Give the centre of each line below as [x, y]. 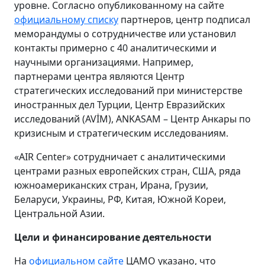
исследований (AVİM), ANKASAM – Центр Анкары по [132, 119]
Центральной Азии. [59, 213]
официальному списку [66, 19]
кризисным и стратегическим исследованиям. [121, 133]
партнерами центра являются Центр [99, 76]
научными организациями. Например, [104, 62]
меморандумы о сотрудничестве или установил [125, 33]
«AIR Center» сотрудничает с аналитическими [120, 156]
